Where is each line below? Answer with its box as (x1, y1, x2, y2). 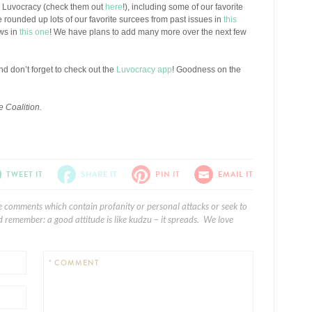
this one (19, 27, 49, 37)
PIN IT (155, 169, 180, 180)
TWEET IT (6, 169, 43, 180)
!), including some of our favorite (123, 2, 243, 12)
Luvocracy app (116, 65, 172, 75)
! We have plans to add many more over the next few (49, 27, 247, 37)
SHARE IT (81, 169, 118, 180)
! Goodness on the (172, 65, 241, 75)
